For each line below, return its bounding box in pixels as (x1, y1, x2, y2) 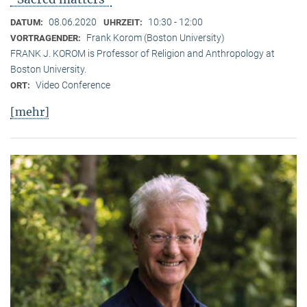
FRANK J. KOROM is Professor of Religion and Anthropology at (10, 47, 275, 59)
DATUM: (10, 16, 45, 27)
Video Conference (36, 79, 110, 90)
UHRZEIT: (103, 16, 145, 27)
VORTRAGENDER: (10, 32, 83, 43)
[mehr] (10, 104, 49, 119)
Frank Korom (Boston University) (86, 32, 225, 43)
